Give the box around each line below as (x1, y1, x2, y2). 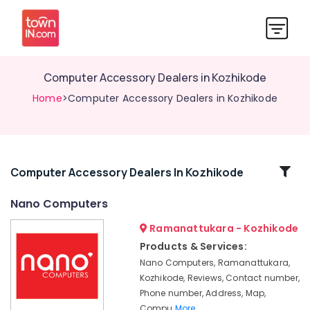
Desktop (10, 237, 45, 248)
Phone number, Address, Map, (139, 287, 266, 299)
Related (22, 163, 72, 180)
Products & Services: (139, 239, 247, 253)
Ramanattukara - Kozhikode (147, 221, 299, 235)
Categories (11, 179, 83, 197)
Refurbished (10, 223, 62, 235)
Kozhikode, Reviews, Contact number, (139, 272, 300, 284)
